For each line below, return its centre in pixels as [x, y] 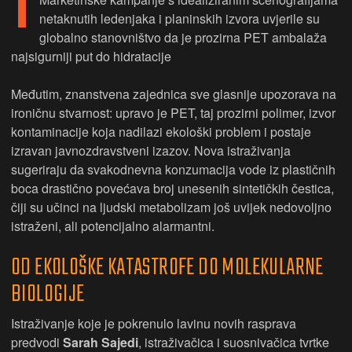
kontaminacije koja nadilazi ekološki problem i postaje [161, 132]
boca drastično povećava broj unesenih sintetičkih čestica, [172, 188]
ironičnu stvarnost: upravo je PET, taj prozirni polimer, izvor [173, 113]
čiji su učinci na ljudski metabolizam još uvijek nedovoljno [171, 207]
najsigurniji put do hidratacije [91, 56]
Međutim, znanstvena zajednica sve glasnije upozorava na [174, 94]
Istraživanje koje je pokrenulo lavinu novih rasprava [154, 323]
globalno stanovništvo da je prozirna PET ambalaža [183, 37]
